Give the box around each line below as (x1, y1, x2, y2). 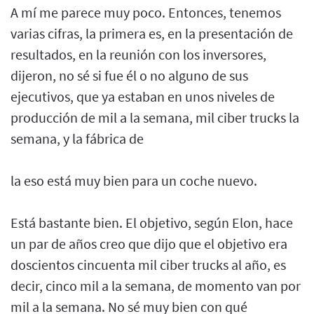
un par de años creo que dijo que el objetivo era (11, 234, 287, 252)
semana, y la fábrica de (11, 129, 144, 147)
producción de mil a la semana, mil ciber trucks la (11, 108, 299, 126)
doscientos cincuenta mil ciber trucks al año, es (11, 255, 286, 273)
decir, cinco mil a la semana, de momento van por (11, 276, 301, 294)
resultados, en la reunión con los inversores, (11, 45, 266, 63)
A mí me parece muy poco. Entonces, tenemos (11, 3, 281, 21)
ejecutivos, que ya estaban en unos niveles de (11, 87, 275, 105)
